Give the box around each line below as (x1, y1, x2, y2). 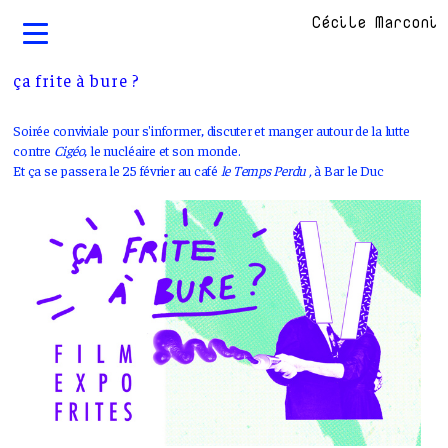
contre (13, 141, 54, 159)
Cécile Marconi (312, 11, 438, 33)
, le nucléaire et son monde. (84, 141, 241, 159)
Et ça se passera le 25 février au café (13, 161, 221, 179)
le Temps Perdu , (220, 161, 315, 179)
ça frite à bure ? (13, 69, 141, 91)
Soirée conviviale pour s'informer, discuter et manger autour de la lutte (13, 121, 410, 139)
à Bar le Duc (314, 161, 387, 179)
